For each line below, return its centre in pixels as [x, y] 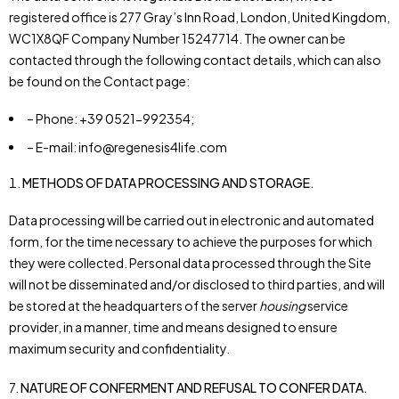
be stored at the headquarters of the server [134, 305]
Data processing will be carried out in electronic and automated [191, 220]
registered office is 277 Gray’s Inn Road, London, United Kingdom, [199, 17]
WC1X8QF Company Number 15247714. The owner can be [177, 38]
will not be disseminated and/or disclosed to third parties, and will [197, 284]
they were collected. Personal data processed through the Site [190, 263]
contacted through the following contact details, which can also [195, 60]
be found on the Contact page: [99, 81]
